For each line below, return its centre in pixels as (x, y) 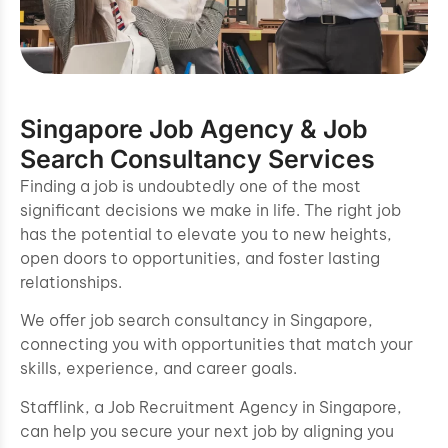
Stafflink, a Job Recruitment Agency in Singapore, (211, 406)
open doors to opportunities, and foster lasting (200, 258)
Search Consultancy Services (197, 159)
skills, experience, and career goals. (158, 368)
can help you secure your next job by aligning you (207, 430)
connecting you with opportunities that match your (216, 344)
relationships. (76, 282)
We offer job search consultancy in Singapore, (196, 320)
